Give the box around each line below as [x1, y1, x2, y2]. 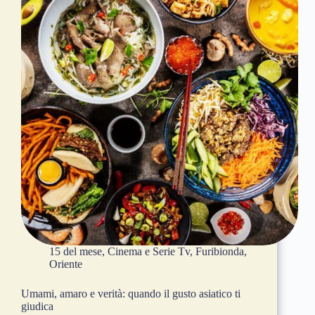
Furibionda [195, 245, 244, 258]
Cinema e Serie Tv [108, 245, 190, 258]
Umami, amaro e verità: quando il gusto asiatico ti [21, 288, 240, 300]
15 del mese [49, 245, 102, 258]
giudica [21, 300, 53, 313]
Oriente [49, 258, 82, 271]
